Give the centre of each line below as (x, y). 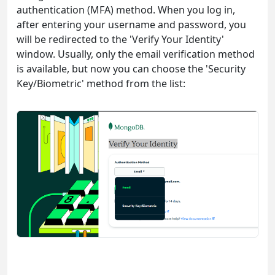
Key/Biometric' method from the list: (101, 83)
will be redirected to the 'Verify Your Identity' (120, 39)
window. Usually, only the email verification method (136, 54)
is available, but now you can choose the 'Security (131, 68)
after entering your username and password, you (131, 24)
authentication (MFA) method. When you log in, (126, 10)
